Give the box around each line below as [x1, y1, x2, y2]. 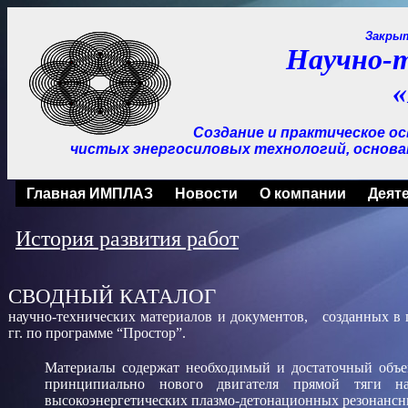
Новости [175, 186, 238, 201]
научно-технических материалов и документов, [8, 309, 313, 324]
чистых [69, 141, 129, 157]
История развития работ [15, 227, 239, 250]
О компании [260, 186, 346, 201]
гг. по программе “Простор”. [8, 325, 186, 341]
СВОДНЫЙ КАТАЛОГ [8, 284, 216, 308]
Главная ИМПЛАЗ [26, 186, 153, 201]
